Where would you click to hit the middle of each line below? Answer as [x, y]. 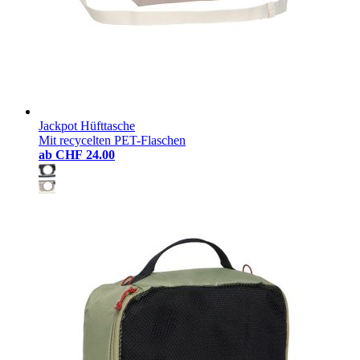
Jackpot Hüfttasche [87, 125]
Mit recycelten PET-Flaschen [112, 140]
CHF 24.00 [85, 154]
